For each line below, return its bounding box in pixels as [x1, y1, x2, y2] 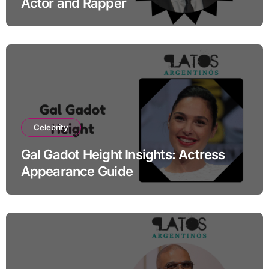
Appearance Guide [20, 163, 133, 180]
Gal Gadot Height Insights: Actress [20, 147, 225, 163]
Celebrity [33, 122, 68, 133]
